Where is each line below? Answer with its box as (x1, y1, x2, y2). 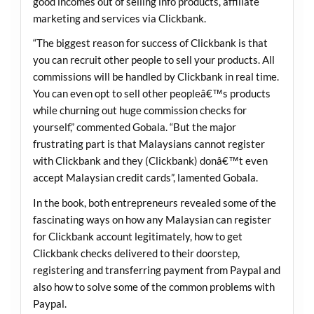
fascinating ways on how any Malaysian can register (32, 212, 271, 226)
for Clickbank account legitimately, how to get (32, 229, 243, 243)
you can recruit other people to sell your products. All (32, 53, 275, 67)
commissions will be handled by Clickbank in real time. (32, 70, 279, 83)
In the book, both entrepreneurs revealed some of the (32, 196, 276, 209)
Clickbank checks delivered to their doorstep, (32, 246, 240, 259)
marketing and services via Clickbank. (32, 11, 206, 25)
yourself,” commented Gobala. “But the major (32, 121, 236, 134)
